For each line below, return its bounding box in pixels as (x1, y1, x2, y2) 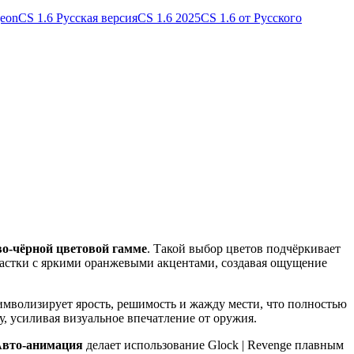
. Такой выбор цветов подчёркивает (147, 242, 341, 256)
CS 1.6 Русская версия (18, 11, 137, 24)
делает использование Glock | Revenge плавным (83, 338, 344, 352)
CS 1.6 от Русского (201, 11, 302, 24)
